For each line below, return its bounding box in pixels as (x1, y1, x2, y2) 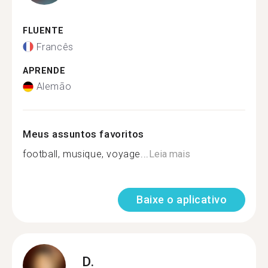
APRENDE (23, 65, 66, 76)
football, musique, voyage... (23, 148, 149, 160)
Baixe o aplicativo (136, 193, 227, 206)
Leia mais (148, 148, 190, 160)
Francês (36, 41, 74, 53)
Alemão (36, 81, 72, 92)
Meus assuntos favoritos (23, 128, 144, 140)
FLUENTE (23, 26, 64, 36)
